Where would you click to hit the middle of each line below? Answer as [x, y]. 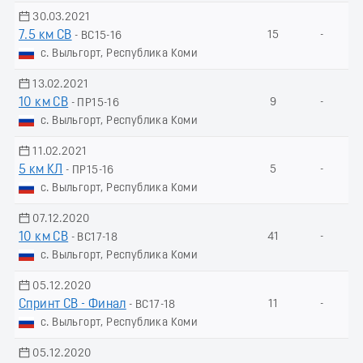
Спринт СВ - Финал [73, 304]
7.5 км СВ [45, 35]
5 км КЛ [41, 170]
